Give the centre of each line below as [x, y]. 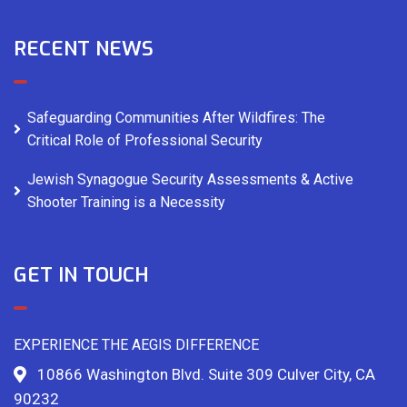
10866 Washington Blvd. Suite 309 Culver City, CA [206, 374]
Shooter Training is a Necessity [126, 202]
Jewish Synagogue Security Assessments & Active [190, 179]
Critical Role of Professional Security [145, 140]
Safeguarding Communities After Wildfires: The [176, 117]
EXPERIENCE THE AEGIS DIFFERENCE [136, 344]
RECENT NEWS [84, 48]
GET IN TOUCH [81, 274]
